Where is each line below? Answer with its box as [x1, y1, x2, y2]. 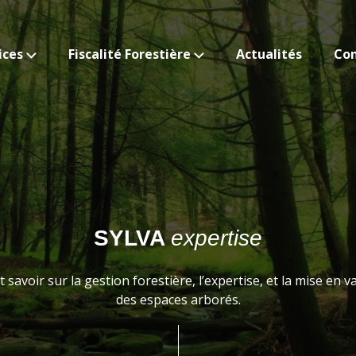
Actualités [235, 45, 302, 63]
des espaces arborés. [115, 290, 241, 308]
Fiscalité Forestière [68, 45, 191, 63]
